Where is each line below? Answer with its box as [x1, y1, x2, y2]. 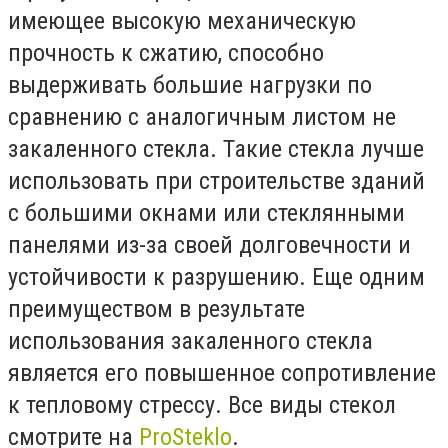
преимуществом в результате [8, 295, 305, 324]
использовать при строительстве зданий [8, 167, 425, 196]
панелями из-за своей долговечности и [8, 231, 411, 260]
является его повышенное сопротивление [8, 359, 436, 388]
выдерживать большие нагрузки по [8, 71, 372, 100]
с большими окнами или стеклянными [8, 199, 405, 228]
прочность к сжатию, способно [8, 39, 324, 68]
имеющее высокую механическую [8, 7, 356, 36]
